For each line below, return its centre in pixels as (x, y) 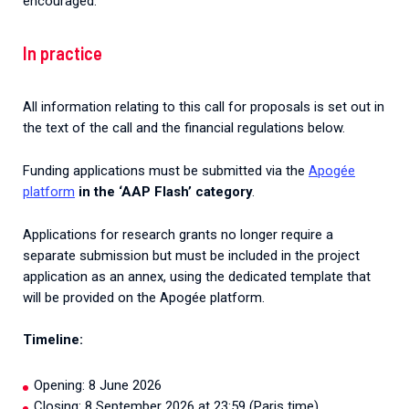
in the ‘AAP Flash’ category (163, 191)
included (253, 255)
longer (259, 234)
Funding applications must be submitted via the (166, 170)
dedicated (257, 276)
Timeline (51, 340)
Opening (58, 386)
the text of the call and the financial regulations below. (184, 127)
